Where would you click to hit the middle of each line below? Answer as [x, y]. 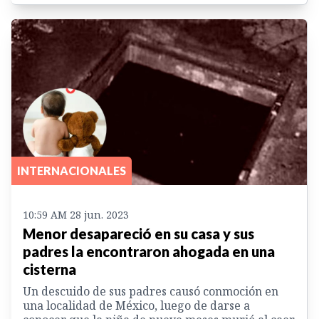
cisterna [49, 270]
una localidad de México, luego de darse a [136, 306]
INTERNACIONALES [72, 171]
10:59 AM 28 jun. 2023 [76, 215]
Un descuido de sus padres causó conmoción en [151, 292]
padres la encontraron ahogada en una [149, 252]
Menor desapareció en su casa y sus [138, 234]
